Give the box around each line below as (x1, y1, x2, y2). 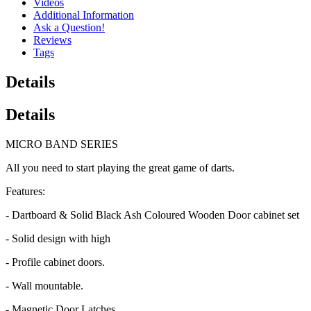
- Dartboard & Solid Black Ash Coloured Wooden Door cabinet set (6, 208, 299, 221)
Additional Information (33, 8, 134, 21)
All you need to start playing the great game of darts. (6, 161, 235, 174)
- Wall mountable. (6, 279, 83, 292)
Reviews (33, 33, 72, 46)
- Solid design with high (6, 232, 110, 244)
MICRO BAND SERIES (6, 137, 118, 150)
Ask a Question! (33, 21, 105, 33)
